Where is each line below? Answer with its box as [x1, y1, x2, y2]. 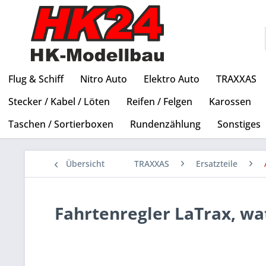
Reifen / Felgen [126, 95, 192, 109]
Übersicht [66, 158, 104, 170]
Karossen [209, 95, 251, 109]
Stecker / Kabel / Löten [8, 95, 110, 109]
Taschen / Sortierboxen [8, 118, 113, 131]
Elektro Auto [144, 72, 199, 86]
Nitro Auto [80, 72, 127, 86]
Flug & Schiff [8, 72, 64, 86]
